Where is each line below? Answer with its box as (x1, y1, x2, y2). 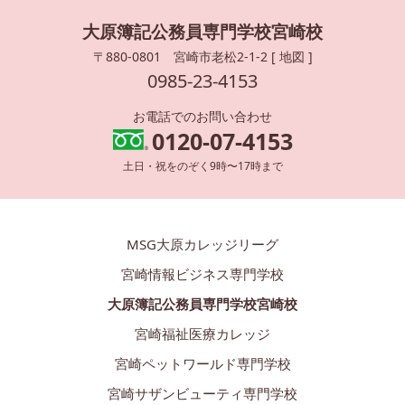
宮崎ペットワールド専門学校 (114, 354, 291, 373)
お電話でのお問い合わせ (133, 108, 272, 126)
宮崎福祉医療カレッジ (135, 325, 270, 344)
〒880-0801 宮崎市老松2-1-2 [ (92, 47, 279, 65)
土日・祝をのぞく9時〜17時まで (122, 158, 283, 174)
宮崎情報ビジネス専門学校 (121, 265, 284, 284)
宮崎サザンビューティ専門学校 (108, 384, 297, 403)
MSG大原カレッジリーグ (127, 235, 278, 254)
